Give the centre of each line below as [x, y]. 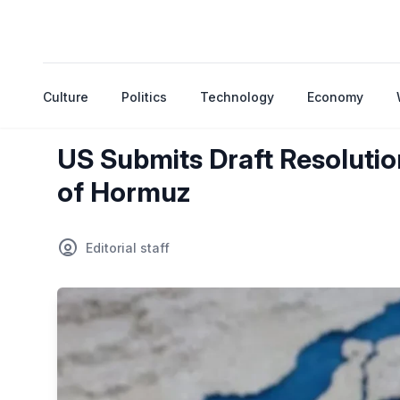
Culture [66, 97]
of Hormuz [124, 192]
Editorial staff [128, 248]
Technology [237, 97]
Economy [336, 97]
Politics [145, 97]
